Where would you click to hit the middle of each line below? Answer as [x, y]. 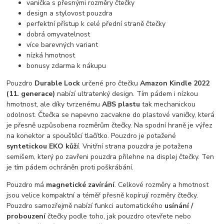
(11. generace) [31, 94]
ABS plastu [121, 104]
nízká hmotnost [51, 55]
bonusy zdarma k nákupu [66, 66]
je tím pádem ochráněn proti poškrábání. [70, 167]
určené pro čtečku [110, 83]
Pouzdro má [26, 185]
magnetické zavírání [80, 185]
